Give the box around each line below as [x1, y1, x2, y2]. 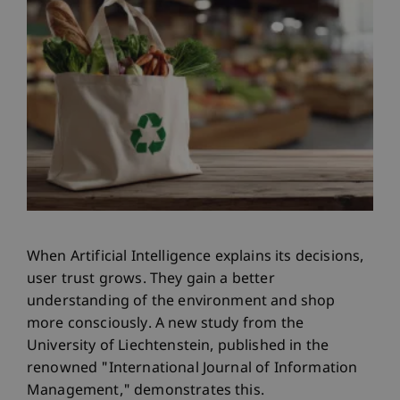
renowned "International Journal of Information [27, 359, 358, 379]
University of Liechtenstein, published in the [27, 337, 329, 356]
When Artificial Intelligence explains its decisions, [27, 247, 364, 267]
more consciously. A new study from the [27, 314, 304, 334]
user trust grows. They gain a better [27, 270, 275, 289]
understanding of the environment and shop [27, 292, 336, 312]
